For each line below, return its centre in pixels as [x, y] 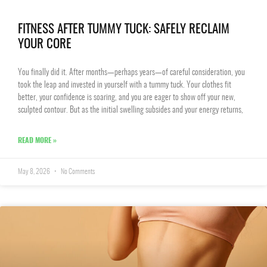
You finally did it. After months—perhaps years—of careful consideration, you [131, 73]
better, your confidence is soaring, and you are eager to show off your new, [127, 98]
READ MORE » [37, 141]
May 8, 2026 [35, 172]
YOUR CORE [45, 44]
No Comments [77, 172]
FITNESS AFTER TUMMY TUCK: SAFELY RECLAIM [124, 30]
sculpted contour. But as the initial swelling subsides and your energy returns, [131, 110]
